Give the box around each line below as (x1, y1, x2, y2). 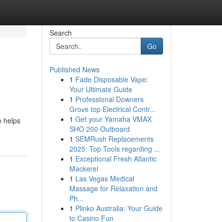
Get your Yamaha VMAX (75, 114, 152, 124)
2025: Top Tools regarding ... (69, 144, 160, 154)
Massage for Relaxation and (69, 183, 158, 193)
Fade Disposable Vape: (75, 74, 148, 84)
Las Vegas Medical (75, 173, 134, 183)
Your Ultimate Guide (69, 84, 132, 94)
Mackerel (69, 164, 98, 173)
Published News (49, 64, 100, 74)
